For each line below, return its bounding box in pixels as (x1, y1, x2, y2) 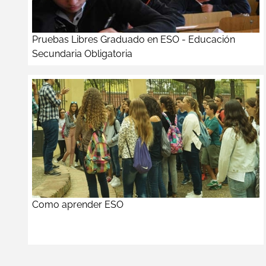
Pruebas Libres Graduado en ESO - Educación (32, 33, 235, 45)
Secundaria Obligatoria (32, 47, 132, 59)
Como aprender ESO (32, 198, 123, 210)
